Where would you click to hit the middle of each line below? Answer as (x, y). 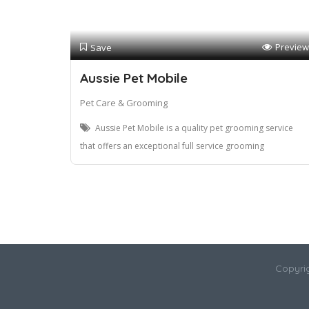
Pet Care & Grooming (124, 103)
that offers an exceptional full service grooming (172, 146)
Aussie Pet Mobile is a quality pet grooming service (194, 128)
